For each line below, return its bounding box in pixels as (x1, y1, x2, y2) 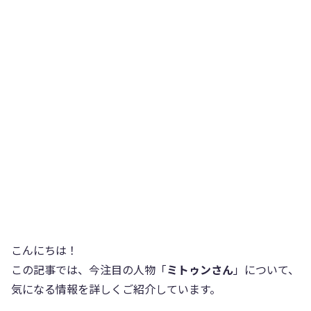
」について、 (233, 260, 299, 278)
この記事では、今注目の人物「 (11, 260, 167, 278)
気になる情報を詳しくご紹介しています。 (11, 280, 221, 297)
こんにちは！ (11, 241, 78, 258)
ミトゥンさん (167, 260, 233, 278)
